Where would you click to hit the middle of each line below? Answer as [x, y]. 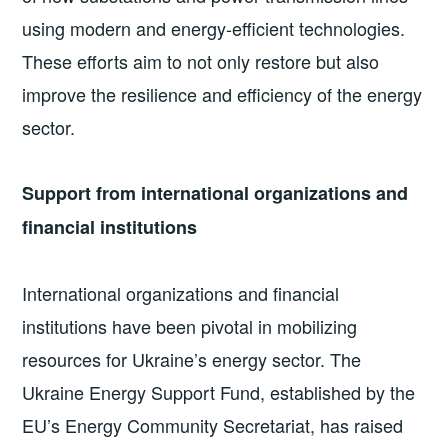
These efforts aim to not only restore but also [201, 61]
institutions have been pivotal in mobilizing [190, 325]
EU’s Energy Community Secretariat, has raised [213, 424]
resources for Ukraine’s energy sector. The [192, 358]
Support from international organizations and [215, 193]
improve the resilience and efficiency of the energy [222, 94]
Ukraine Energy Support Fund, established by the [219, 391]
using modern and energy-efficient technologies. [214, 28]
